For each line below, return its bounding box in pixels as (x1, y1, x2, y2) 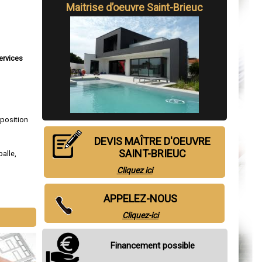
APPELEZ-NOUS (104, 192, 177, 205)
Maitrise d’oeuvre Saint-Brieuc (66, 2, 203, 13)
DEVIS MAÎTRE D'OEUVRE (94, 135, 211, 147)
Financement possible (109, 240, 195, 251)
